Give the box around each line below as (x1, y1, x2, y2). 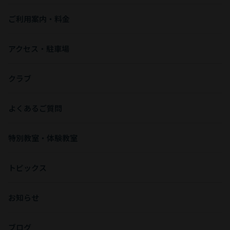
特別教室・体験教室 (8, 132, 78, 143)
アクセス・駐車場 (8, 43, 69, 54)
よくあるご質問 (8, 102, 62, 113)
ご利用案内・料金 (8, 13, 70, 24)
